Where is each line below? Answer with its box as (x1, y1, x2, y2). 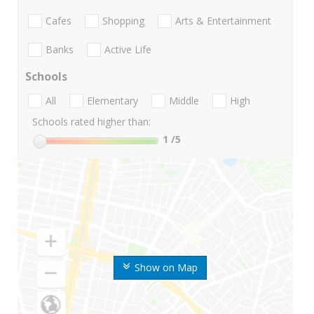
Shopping (102, 13, 144, 27)
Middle (169, 94, 199, 108)
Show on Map (134, 261, 198, 275)
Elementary (87, 94, 138, 108)
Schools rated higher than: (32, 115, 151, 129)
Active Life (104, 43, 151, 57)
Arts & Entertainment (175, 13, 271, 27)
